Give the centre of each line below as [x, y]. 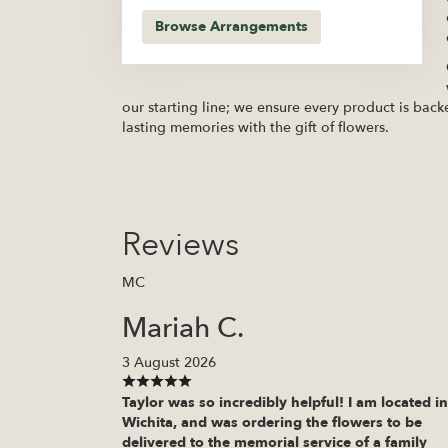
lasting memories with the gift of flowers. [255, 128]
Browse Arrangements [231, 27]
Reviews [180, 245]
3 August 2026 [169, 363]
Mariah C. [183, 328]
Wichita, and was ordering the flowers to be [272, 423]
